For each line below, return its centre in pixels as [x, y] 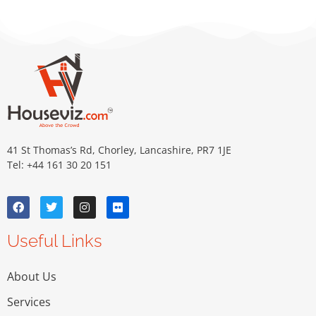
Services [29, 302]
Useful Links [55, 241]
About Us [32, 277]
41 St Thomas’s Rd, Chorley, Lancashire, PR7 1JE [119, 150]
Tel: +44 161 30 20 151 [59, 165]
